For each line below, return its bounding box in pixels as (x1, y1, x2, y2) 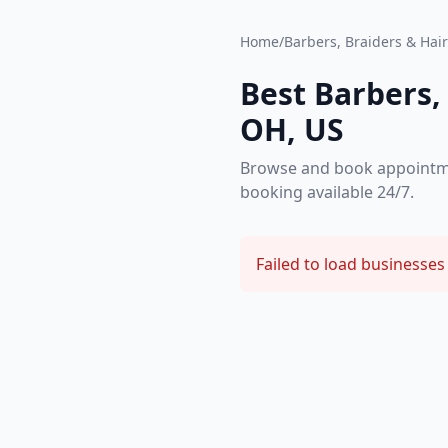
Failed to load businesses (256, 253, 445, 275)
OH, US (240, 109, 344, 150)
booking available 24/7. (240, 181, 414, 203)
